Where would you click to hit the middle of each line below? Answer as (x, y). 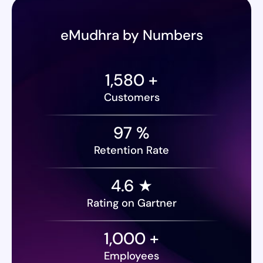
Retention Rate (131, 150)
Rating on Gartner (131, 203)
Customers (131, 97)
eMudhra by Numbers (131, 35)
